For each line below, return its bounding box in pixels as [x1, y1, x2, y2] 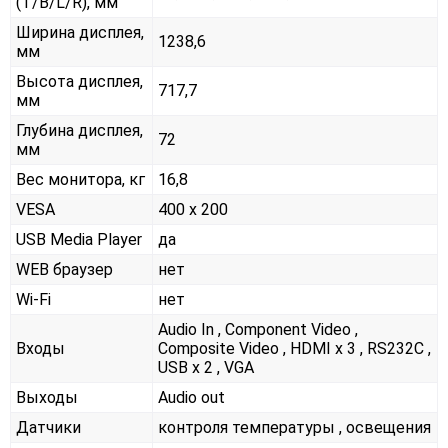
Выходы [16, 388, 78, 408]
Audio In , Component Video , [158, 320, 358, 340]
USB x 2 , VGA [158, 358, 254, 378]
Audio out [158, 388, 225, 408]
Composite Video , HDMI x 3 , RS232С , [158, 339, 431, 359]
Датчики [16, 418, 81, 438]
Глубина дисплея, [16, 121, 143, 141]
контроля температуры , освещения [158, 418, 431, 438]
